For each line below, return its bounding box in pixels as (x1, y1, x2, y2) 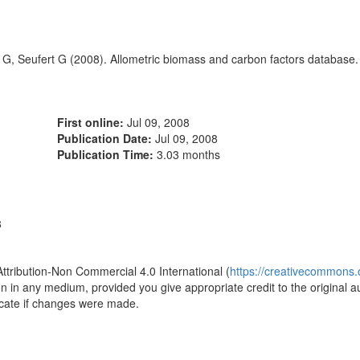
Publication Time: (57, 146, 157, 162)
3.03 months (157, 146, 220, 162)
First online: (57, 114, 127, 130)
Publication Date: (57, 130, 155, 146)
